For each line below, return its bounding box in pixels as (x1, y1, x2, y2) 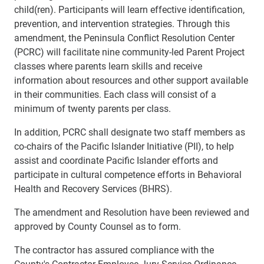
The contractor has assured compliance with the (14, 243, 214, 256)
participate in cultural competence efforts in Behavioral (14, 168, 242, 180)
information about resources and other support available (14, 74, 248, 86)
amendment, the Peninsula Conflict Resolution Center (14, 31, 235, 44)
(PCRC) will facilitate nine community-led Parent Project (14, 45, 245, 58)
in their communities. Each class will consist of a (14, 88, 216, 100)
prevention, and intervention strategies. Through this (14, 17, 230, 29)
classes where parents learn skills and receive (14, 60, 202, 72)
